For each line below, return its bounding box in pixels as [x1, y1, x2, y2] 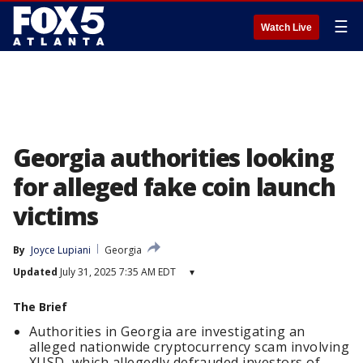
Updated [13, 265, 58, 279]
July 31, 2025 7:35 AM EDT [58, 265, 176, 279]
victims [13, 199, 98, 233]
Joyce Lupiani [31, 243, 91, 257]
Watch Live [261, 22, 312, 33]
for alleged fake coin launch [13, 170, 335, 203]
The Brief [13, 299, 67, 314]
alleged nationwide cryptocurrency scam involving [29, 338, 350, 356]
